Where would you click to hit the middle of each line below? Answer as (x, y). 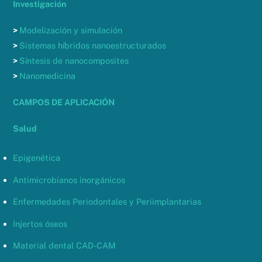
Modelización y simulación (71, 30)
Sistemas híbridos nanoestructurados (93, 46)
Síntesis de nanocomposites (74, 61)
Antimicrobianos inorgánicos (69, 180)
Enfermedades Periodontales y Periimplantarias (107, 202)
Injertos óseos (40, 223)
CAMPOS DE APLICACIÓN (64, 102)
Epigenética (37, 158)
